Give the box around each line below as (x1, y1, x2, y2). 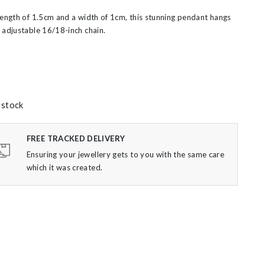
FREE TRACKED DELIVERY (26, 134, 125, 144)
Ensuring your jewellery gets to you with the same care (26, 150, 225, 160)
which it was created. (26, 163, 103, 173)
